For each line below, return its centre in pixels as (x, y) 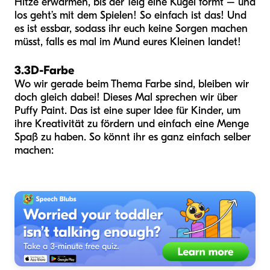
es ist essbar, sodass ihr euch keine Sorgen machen (131, 28)
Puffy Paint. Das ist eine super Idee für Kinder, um (127, 110)
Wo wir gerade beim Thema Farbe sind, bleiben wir (132, 84)
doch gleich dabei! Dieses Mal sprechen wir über (126, 97)
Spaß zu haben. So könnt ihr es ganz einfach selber (133, 137)
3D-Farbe (49, 70)
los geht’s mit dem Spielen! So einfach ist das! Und (130, 15)
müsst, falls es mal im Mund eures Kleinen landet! (128, 42)
